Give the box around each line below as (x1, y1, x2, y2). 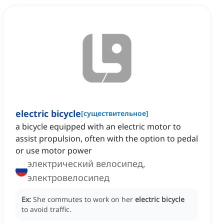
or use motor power (15, 145, 92, 156)
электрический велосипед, (27, 157, 145, 170)
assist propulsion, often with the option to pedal (15, 133, 198, 144)
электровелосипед (27, 171, 109, 184)
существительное (83, 108, 146, 118)
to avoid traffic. (21, 204, 71, 214)
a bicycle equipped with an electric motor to (15, 121, 181, 132)
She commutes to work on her (33, 194, 135, 204)
